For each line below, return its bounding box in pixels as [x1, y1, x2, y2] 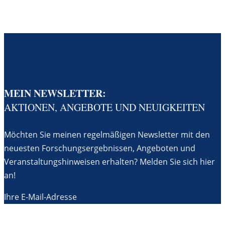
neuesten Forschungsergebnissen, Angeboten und [4, 142, 195, 154]
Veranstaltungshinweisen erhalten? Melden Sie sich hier [4, 156, 215, 167]
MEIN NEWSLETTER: [4, 86, 106, 101]
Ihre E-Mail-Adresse [4, 191, 77, 202]
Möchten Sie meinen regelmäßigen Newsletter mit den [4, 129, 210, 140]
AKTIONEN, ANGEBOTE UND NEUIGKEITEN [4, 100, 205, 115]
